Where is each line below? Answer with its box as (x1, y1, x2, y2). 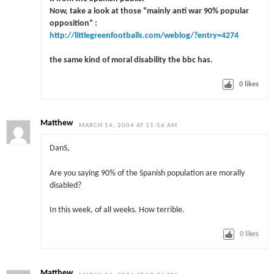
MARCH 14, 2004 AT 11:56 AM (79, 122, 178, 129)
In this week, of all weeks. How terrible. (49, 206, 185, 214)
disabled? (49, 181, 81, 190)
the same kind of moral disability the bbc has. (49, 56, 213, 65)
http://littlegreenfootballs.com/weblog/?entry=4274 (49, 31, 239, 40)
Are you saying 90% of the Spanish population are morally (49, 169, 245, 177)
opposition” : (49, 19, 97, 28)
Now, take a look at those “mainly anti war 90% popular (49, 7, 249, 15)
